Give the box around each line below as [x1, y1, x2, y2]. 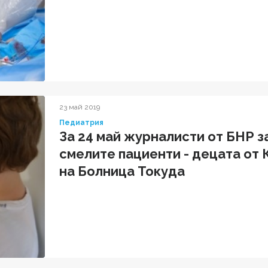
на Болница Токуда [59, 163, 185, 179]
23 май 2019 [59, 103, 100, 112]
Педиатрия [59, 118, 103, 127]
